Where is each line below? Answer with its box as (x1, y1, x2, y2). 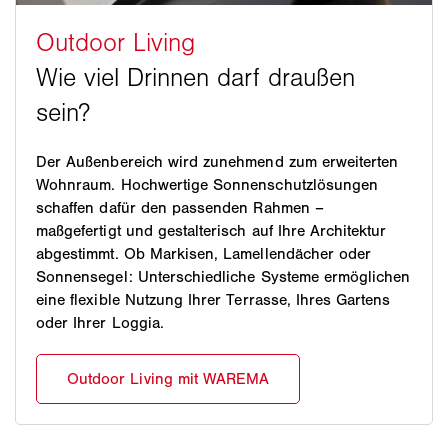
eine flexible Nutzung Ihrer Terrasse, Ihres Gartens (36, 289, 391, 309)
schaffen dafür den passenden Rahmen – (36, 197, 324, 217)
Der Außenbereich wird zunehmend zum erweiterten (36, 151, 399, 171)
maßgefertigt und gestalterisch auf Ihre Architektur (36, 220, 387, 240)
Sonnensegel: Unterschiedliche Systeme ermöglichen (36, 266, 411, 286)
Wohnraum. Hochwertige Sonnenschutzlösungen (36, 174, 379, 194)
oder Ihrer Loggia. (36, 312, 164, 332)
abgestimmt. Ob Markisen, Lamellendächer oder (36, 243, 372, 263)
